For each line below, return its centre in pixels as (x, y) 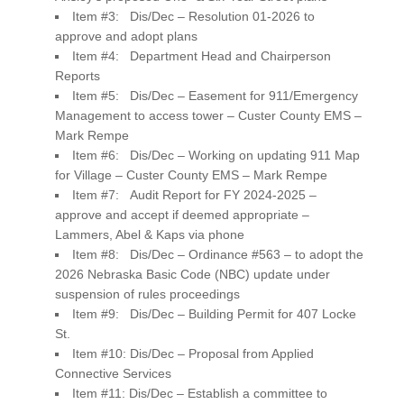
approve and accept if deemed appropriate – (182, 214)
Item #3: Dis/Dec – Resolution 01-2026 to (193, 16)
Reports (77, 75)
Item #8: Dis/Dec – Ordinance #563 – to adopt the (217, 254)
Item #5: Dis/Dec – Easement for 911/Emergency (215, 95)
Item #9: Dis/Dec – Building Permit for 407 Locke (214, 313)
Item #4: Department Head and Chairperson (201, 55)
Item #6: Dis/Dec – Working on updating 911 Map (216, 155)
